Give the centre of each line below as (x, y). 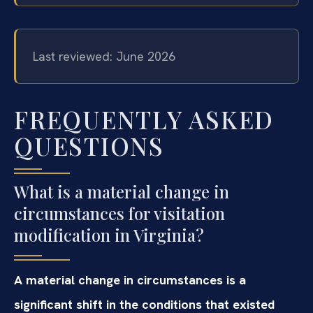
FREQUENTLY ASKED (144, 119)
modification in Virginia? (109, 235)
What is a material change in (122, 191)
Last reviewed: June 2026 (104, 56)
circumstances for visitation (119, 213)
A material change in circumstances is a (130, 280)
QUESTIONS (89, 146)
